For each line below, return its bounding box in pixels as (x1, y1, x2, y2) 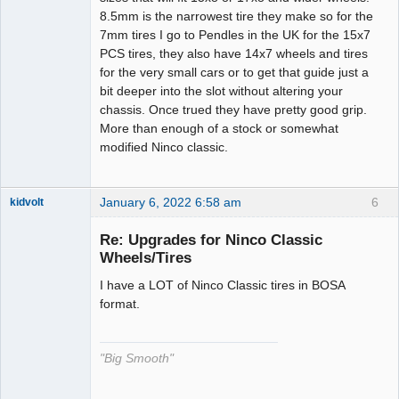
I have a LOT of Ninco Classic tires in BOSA (100, 277, 345, 292)
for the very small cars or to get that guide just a (100, 65, 369, 80)
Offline (23, 297, 58, 312)
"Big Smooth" (100, 352, 174, 366)
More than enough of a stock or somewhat (100, 121, 338, 136)
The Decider (10, 278, 69, 291)
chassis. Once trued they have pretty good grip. (100, 102, 367, 118)
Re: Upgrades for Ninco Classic (100, 230, 322, 248)
